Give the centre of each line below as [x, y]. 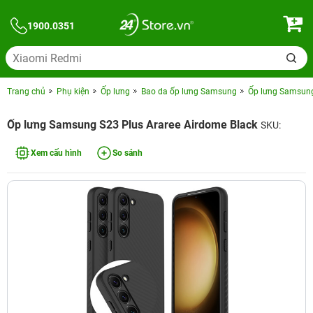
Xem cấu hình [56, 153]
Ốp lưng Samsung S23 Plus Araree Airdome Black [134, 125]
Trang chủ [26, 92]
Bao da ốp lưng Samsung [189, 92]
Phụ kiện [73, 92]
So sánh [128, 153]
